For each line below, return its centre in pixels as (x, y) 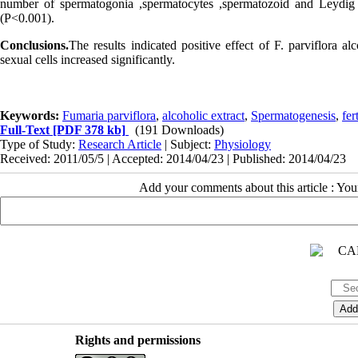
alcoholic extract (203, 115)
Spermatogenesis (293, 115)
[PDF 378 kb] (88, 129)
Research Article (120, 144)
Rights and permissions (137, 340)
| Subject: (188, 144)
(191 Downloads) (179, 129)
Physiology (243, 144)
